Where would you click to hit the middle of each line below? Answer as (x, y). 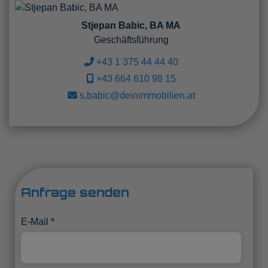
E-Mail (35, 221)
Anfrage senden (75, 192)
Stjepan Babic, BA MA (131, 25)
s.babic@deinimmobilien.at (136, 95)
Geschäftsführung (131, 39)
